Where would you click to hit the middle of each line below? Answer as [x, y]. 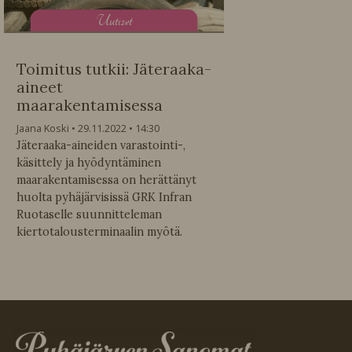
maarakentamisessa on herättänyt [106, 180]
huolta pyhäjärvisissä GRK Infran [104, 198]
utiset [120, 20]
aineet [40, 88]
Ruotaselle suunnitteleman [89, 215]
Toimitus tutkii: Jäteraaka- [114, 70]
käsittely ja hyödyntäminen [89, 163]
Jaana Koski [43, 128]
